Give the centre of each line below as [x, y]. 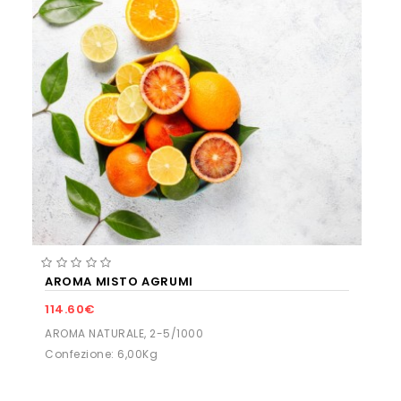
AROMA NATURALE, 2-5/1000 [124, 334]
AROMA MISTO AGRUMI [119, 282]
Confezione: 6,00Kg [101, 354]
